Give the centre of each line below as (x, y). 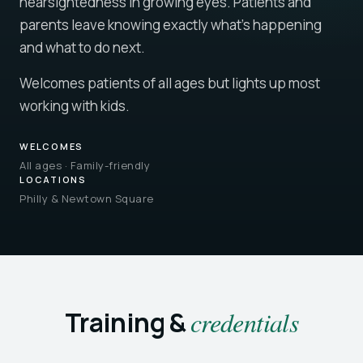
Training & (128, 322)
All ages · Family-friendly (85, 165)
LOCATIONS (53, 179)
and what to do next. (82, 47)
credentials (244, 322)
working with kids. (75, 106)
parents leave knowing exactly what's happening (171, 25)
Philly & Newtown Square (87, 199)
